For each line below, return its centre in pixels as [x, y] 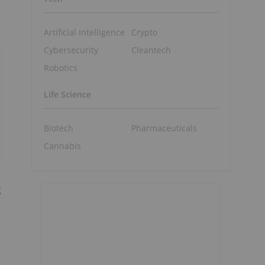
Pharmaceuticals [164, 128]
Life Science [67, 95]
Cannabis [62, 146]
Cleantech [151, 50]
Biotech [59, 128]
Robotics [61, 67]
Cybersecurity [71, 50]
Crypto [144, 32]
